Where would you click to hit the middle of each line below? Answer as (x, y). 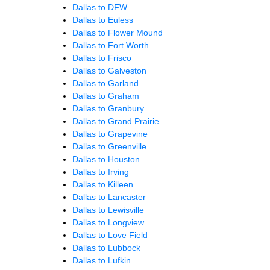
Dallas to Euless (103, 20)
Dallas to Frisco (102, 58)
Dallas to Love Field (110, 235)
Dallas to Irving (101, 171)
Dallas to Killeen (103, 184)
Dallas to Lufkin (102, 260)
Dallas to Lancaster (109, 197)
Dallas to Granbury (108, 108)
